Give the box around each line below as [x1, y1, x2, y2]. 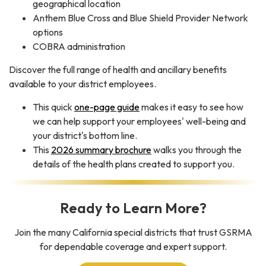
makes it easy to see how [140, 101, 243, 113]
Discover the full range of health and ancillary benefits [9, 64, 227, 76]
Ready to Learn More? [59, 199, 207, 217]
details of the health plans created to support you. [33, 158, 235, 170]
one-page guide [74, 101, 140, 113]
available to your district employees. [9, 78, 156, 90]
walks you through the [151, 144, 242, 156]
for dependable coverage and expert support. [39, 240, 227, 253]
